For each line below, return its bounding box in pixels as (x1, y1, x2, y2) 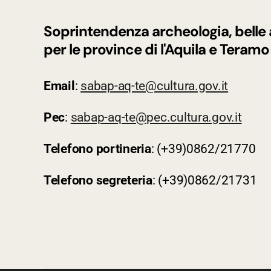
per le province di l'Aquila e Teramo (44, 40, 270, 59)
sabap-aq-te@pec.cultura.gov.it (70, 110, 242, 125)
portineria (96, 142, 151, 157)
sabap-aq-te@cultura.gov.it (80, 79, 229, 94)
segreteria (96, 173, 152, 188)
